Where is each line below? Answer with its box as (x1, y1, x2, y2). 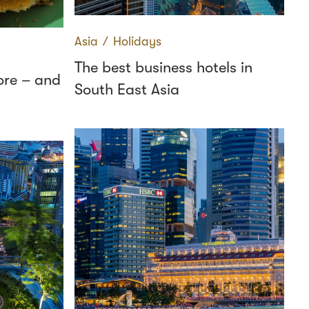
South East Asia (74, 81, 179, 98)
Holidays (113, 34, 161, 48)
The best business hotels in (74, 59, 252, 76)
